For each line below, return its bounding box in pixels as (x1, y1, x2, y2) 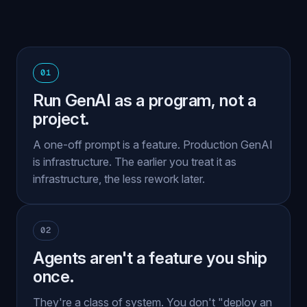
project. (33, 109, 90, 129)
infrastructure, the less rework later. (33, 172, 205, 186)
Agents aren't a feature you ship (33, 248, 267, 268)
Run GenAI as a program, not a (33, 90, 256, 110)
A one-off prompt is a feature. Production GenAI (33, 138, 273, 151)
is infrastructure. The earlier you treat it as (33, 155, 236, 169)
